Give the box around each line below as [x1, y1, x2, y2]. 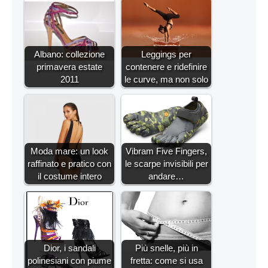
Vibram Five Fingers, [126, 145, 207, 156]
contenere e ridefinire [126, 61, 207, 72]
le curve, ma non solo [124, 74, 208, 84]
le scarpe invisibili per [124, 158, 208, 169]
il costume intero [37, 170, 102, 181]
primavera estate [36, 61, 102, 72]
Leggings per [141, 48, 191, 59]
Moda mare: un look [31, 145, 108, 156]
